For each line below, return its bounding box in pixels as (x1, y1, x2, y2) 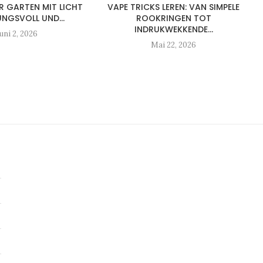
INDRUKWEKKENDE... (134, 23, 213, 35)
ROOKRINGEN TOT (136, 12, 211, 24)
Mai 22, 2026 (151, 39, 197, 50)
